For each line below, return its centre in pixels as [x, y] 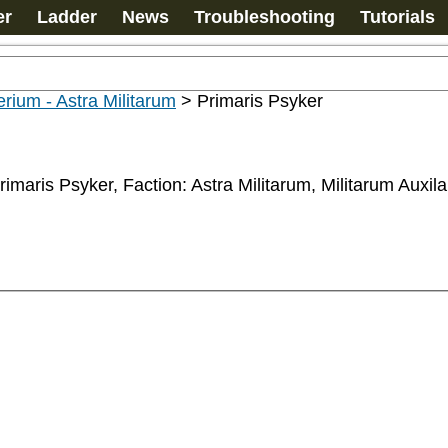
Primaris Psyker [260, 101]
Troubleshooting [264, 17]
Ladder [67, 17]
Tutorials [397, 17]
